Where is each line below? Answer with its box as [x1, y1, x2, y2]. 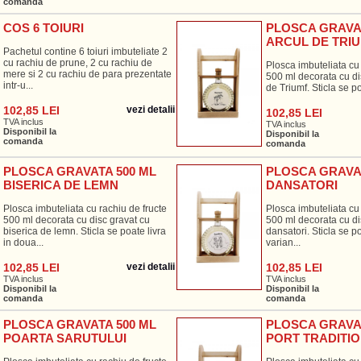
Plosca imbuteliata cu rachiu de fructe [2, 203, 167, 214]
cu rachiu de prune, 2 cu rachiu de [2, 57, 152, 68]
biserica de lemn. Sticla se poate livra [2, 226, 166, 237]
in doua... [2, 237, 44, 248]
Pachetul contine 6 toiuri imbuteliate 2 [2, 46, 168, 57]
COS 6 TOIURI [2, 21, 84, 35]
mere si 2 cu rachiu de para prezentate [2, 68, 172, 80]
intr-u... [2, 80, 33, 91]
